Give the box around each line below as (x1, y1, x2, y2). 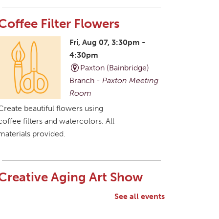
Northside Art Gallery (78, 204, 153, 214)
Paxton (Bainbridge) (80, 63, 149, 72)
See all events (114, 191, 165, 201)
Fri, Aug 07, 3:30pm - (69, 37, 145, 47)
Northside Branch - (8, 204, 78, 214)
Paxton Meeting (102, 75, 158, 85)
